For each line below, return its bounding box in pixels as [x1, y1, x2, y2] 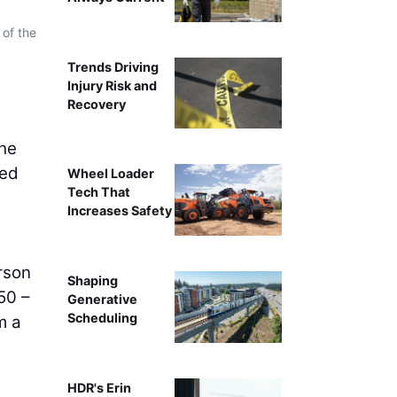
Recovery [66, 96, 126, 112]
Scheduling [66, 310, 137, 326]
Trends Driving [66, 58, 159, 74]
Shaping [66, 273, 118, 289]
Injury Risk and [66, 77, 157, 93]
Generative [66, 292, 137, 307]
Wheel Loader [66, 166, 154, 182]
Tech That [66, 184, 130, 200]
